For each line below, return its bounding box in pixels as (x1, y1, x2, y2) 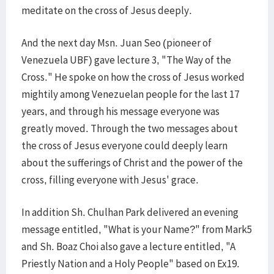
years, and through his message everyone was (21, 105, 220, 118)
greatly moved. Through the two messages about (21, 122, 238, 135)
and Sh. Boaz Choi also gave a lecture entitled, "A (21, 240, 235, 253)
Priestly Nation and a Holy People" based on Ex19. (21, 257, 240, 270)
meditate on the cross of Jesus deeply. (21, 4, 192, 17)
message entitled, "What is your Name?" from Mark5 (21, 223, 252, 236)
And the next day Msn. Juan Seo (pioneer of (21, 36, 212, 50)
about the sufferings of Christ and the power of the (21, 156, 243, 169)
